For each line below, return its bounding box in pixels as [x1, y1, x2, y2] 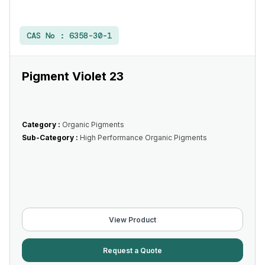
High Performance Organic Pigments [80, 133, 207, 142]
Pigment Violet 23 [22, 69, 124, 83]
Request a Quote [103, 245, 162, 255]
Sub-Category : [22, 133, 80, 142]
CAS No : [27, 30, 69, 41]
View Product [109, 215, 156, 224]
